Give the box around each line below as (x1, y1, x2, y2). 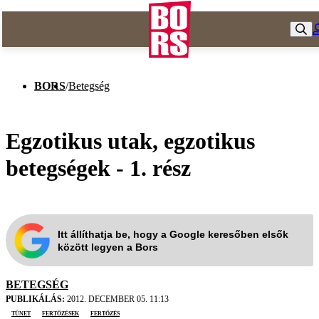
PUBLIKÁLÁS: (6, 294, 65, 305)
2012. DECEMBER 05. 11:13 (65, 294, 169, 305)
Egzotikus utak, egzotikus (6, 127, 255, 154)
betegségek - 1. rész (6, 155, 191, 181)
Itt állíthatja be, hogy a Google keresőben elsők (58, 228, 288, 240)
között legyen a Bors (58, 241, 158, 253)
